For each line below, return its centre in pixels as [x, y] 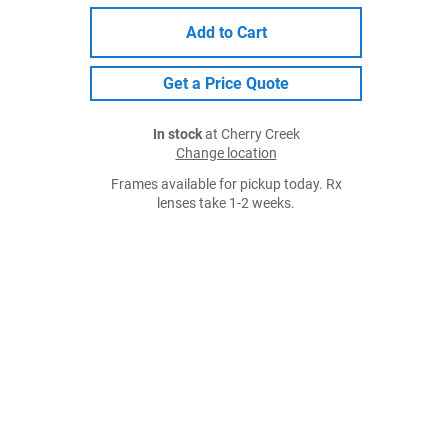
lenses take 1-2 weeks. [226, 203]
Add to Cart [226, 32]
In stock [177, 134]
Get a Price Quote [226, 83]
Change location [226, 153]
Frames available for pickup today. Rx [226, 184]
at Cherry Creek [250, 134]
